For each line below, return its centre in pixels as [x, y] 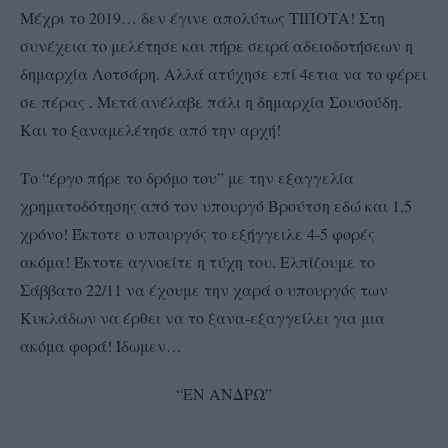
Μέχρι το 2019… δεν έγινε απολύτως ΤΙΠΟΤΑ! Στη [202, 17]
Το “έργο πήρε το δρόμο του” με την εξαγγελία [187, 177]
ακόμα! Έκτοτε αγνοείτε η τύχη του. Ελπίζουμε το [197, 261]
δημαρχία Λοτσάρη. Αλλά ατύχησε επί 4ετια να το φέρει [223, 73]
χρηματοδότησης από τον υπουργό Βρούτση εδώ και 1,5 [216, 205]
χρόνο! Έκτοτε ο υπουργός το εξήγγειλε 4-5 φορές [197, 233]
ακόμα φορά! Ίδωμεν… [101, 345]
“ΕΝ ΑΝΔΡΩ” [224, 393]
